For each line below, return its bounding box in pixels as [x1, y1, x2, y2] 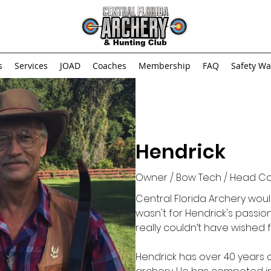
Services [14, 60, 48, 71]
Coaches [92, 60, 126, 71]
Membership [138, 60, 191, 71]
